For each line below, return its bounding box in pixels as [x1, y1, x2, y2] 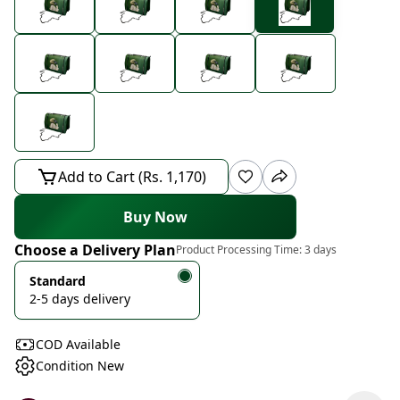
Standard [29, 272, 86, 289]
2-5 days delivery [29, 290, 130, 307]
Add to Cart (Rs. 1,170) [58, 167, 206, 187]
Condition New [36, 357, 124, 374]
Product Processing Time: [176, 242, 304, 257]
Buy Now [123, 207, 187, 227]
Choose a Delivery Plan [14, 240, 176, 260]
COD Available [36, 336, 121, 353]
